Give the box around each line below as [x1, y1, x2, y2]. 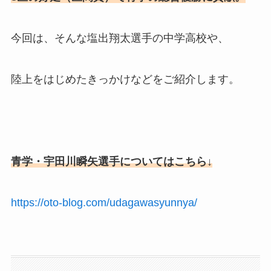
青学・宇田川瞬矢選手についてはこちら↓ [10, 155, 212, 168]
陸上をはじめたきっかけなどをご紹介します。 [10, 73, 240, 86]
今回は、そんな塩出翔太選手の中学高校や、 [10, 32, 229, 45]
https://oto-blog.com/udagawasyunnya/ [10, 196, 197, 209]
